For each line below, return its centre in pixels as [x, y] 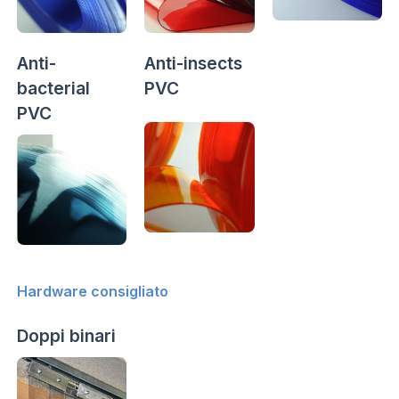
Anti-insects [194, 64]
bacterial [53, 89]
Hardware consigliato [92, 291]
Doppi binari [66, 335]
